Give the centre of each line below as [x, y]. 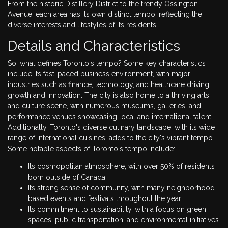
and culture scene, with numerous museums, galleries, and [104, 106]
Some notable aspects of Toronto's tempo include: [91, 148]
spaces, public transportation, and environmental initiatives [123, 220]
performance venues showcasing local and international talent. [110, 116]
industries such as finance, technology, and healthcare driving [108, 84]
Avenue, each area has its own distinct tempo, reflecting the [105, 14]
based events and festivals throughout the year [105, 198]
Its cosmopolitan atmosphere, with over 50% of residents [121, 166]
